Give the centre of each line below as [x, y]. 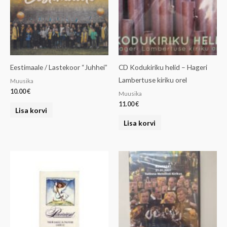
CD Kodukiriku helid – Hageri [163, 67]
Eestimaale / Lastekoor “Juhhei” [59, 67]
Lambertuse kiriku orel [153, 80]
